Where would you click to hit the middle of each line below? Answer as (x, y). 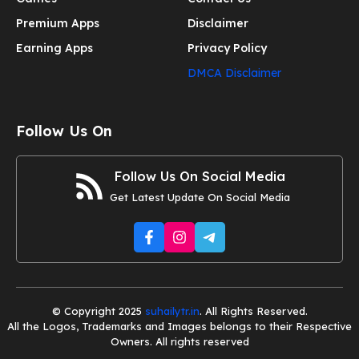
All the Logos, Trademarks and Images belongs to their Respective (179, 326)
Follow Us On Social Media (200, 176)
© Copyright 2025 (98, 311)
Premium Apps (58, 23)
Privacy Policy (227, 48)
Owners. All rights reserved (179, 341)
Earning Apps (54, 48)
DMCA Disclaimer (234, 73)
